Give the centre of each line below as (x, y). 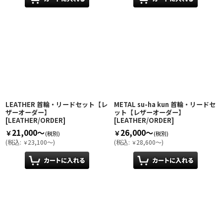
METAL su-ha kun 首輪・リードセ (165, 105)
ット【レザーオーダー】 (149, 112)
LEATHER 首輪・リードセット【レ (56, 105)
